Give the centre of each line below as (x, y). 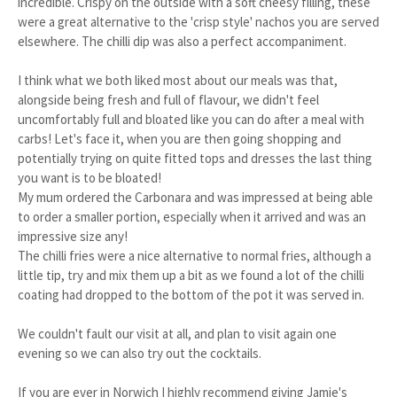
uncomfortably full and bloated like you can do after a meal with (191, 119)
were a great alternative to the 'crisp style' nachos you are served (198, 22)
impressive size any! (73, 236)
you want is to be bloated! (90, 178)
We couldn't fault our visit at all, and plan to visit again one (177, 334)
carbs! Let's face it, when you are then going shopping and (179, 139)
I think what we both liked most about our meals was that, (178, 80)
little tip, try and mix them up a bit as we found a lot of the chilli (191, 275)
